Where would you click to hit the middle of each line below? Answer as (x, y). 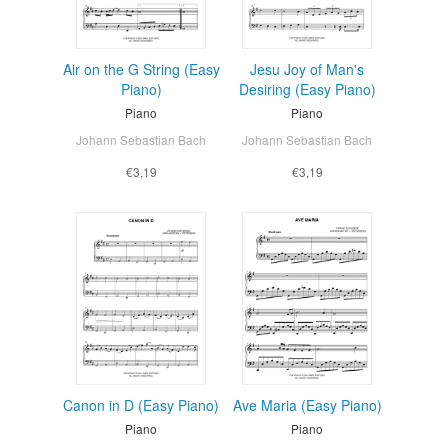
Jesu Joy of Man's (307, 68)
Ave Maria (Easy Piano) (307, 404)
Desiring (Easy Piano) (307, 88)
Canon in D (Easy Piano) (141, 404)
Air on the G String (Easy (141, 68)
